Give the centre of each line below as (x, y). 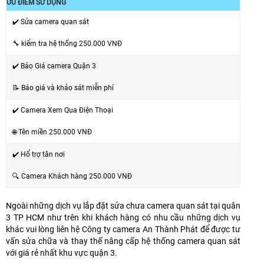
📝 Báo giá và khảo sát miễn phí (63, 88)
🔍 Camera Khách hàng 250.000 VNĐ (72, 176)
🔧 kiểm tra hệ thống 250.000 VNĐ (67, 43)
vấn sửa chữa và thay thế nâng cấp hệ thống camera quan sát (123, 241)
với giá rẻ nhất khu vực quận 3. (62, 253)
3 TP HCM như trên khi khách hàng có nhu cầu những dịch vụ (123, 217)
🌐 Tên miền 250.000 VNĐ (52, 132)
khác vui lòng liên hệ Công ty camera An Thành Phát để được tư (123, 229)
